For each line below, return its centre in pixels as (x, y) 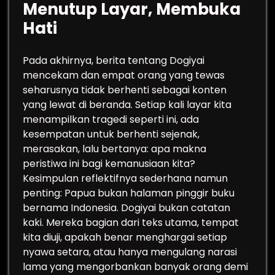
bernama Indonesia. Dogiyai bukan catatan (126, 208)
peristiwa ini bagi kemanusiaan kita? (109, 164)
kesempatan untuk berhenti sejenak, (111, 134)
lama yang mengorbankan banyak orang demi (135, 267)
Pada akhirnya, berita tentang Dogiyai (114, 60)
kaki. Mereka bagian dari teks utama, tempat (131, 223)
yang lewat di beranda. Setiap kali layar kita (127, 105)
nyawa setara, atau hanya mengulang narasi (130, 252)
